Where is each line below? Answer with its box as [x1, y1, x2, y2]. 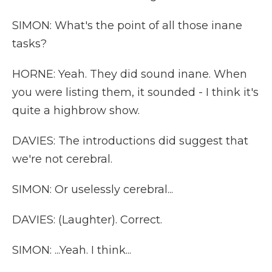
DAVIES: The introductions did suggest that [12, 134, 248, 148]
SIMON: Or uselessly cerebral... [12, 183, 173, 196]
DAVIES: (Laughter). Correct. [12, 213, 162, 226]
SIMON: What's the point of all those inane [12, 19, 242, 32]
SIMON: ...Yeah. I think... [12, 243, 131, 257]
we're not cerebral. [12, 152, 112, 166]
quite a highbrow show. [12, 104, 140, 117]
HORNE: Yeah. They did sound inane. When [12, 67, 247, 81]
